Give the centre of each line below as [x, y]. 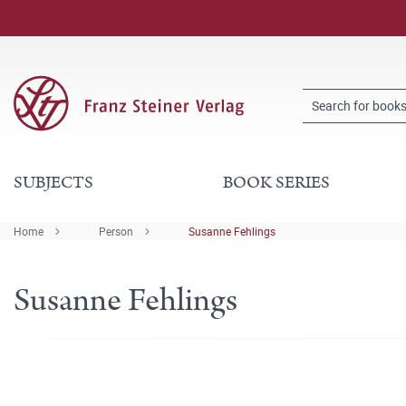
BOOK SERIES [276, 183]
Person [116, 231]
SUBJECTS [53, 183]
